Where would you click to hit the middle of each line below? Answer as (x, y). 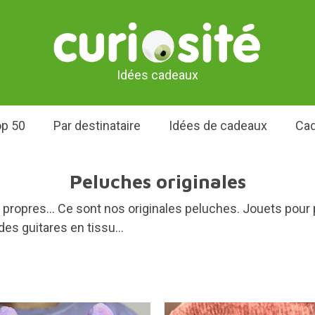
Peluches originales (157, 181)
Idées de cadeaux (218, 126)
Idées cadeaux (157, 75)
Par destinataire (97, 126)
